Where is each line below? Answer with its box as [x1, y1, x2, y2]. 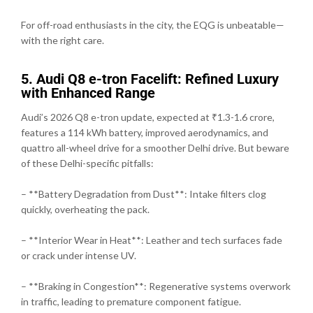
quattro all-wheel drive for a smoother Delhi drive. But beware [21, 141, 289, 154]
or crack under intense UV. [21, 249, 136, 261]
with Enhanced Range [21, 84, 155, 101]
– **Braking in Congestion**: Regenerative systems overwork [21, 279, 291, 292]
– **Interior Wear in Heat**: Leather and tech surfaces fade [21, 233, 282, 246]
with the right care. [21, 34, 104, 46]
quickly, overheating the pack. [21, 203, 150, 215]
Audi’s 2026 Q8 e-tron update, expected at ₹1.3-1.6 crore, [21, 110, 275, 123]
